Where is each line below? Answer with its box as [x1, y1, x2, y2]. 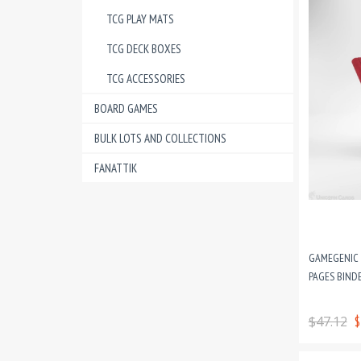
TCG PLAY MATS [106, 11, 174, 27]
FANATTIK [94, 160, 137, 176]
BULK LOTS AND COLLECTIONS [94, 131, 226, 146]
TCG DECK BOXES [106, 41, 181, 56]
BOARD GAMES [94, 101, 158, 116]
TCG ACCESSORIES [106, 71, 185, 86]
